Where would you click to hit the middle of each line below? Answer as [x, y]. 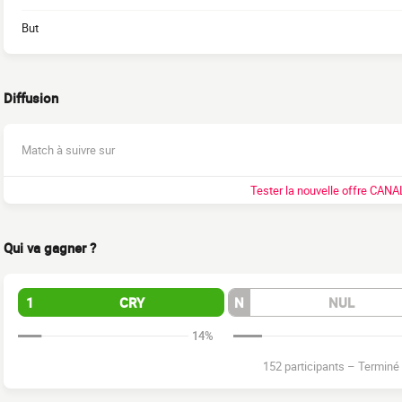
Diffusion [31, 98]
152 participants [305, 366]
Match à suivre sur [68, 150]
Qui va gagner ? [50, 248]
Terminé [379, 366]
